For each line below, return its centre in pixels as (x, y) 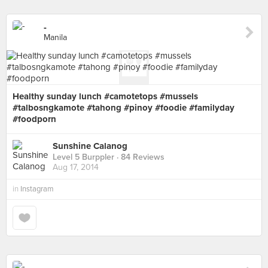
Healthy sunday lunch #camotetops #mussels (105, 96)
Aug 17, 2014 (76, 167)
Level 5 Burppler (83, 157)
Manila (55, 37)
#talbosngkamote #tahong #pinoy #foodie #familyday (124, 108)
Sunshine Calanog (90, 146)
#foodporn (34, 119)
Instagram (37, 189)
